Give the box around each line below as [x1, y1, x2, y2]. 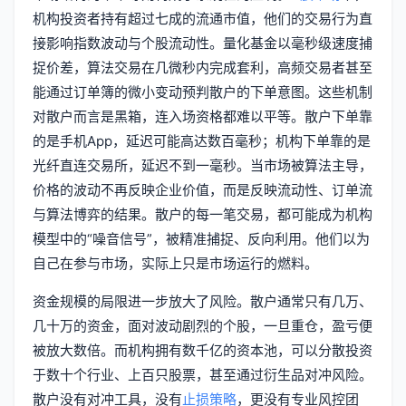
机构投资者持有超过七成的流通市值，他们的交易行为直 [33, 9, 372, 27]
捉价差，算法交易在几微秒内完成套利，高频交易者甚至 [33, 58, 372, 76]
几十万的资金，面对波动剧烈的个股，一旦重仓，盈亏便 [33, 316, 372, 334]
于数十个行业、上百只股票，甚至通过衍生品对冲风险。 [33, 365, 372, 383]
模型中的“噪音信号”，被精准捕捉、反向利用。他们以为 [33, 229, 370, 247]
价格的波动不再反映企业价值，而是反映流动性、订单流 [33, 180, 372, 198]
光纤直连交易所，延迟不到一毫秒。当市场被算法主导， [33, 156, 372, 174]
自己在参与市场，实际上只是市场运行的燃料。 [33, 254, 318, 272]
